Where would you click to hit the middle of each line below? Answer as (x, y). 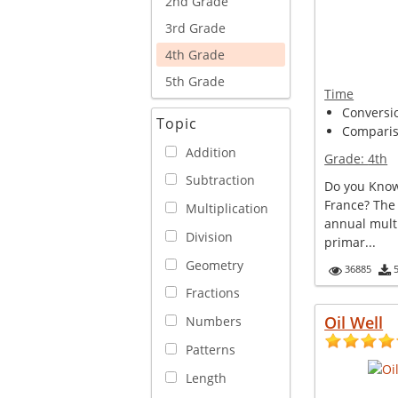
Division (209, 236)
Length (206, 378)
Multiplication (227, 208)
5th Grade (195, 81)
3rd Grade (195, 28)
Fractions (213, 293)
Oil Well (354, 322)
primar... (350, 242)
